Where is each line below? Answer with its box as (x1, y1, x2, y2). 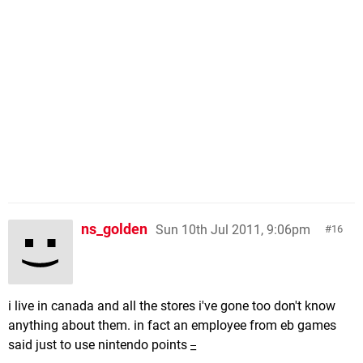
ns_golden (81, 220, 147, 237)
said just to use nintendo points (8, 336, 190, 352)
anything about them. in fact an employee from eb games (8, 317, 336, 333)
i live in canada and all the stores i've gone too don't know (8, 297, 335, 314)
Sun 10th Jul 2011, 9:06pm (156, 221, 310, 237)
